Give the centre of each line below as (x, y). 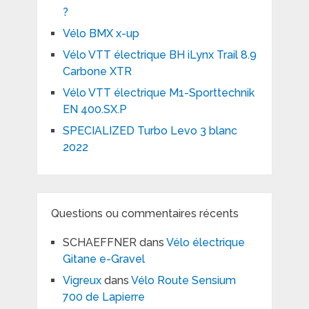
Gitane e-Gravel (103, 259)
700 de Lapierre (103, 297)
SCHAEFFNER (99, 243)
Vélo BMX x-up (101, 34)
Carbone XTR (97, 72)
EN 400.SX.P (94, 110)
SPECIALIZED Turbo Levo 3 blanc (150, 131)
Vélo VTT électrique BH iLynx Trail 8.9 (159, 55)
